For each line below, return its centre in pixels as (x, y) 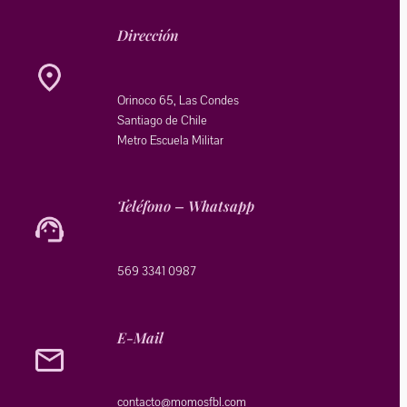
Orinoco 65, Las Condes (178, 100)
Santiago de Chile (162, 120)
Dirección (148, 35)
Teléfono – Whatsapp (186, 206)
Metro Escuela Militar (170, 140)
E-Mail (140, 337)
